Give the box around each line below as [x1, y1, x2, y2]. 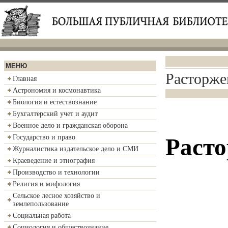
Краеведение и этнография [13, 157, 95, 164]
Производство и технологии [13, 168, 100, 176]
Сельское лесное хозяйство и [13, 192, 100, 199]
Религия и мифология [13, 180, 80, 188]
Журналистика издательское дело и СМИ [13, 145, 138, 153]
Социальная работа [13, 212, 71, 219]
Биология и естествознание [13, 98, 97, 106]
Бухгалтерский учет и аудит [13, 110, 98, 118]
